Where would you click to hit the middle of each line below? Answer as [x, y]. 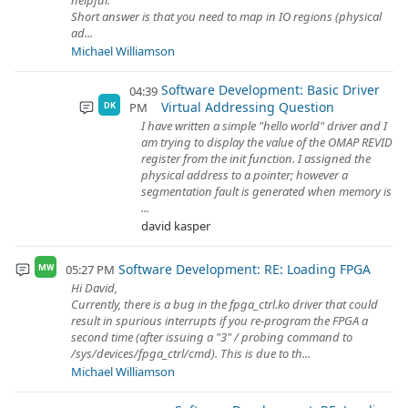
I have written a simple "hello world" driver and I [264, 126]
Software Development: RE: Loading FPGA [244, 269]
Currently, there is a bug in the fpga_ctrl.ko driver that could [224, 304]
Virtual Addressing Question [248, 107]
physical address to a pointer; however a [245, 175]
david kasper [176, 226]
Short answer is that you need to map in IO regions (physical [226, 16]
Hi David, [94, 288]
